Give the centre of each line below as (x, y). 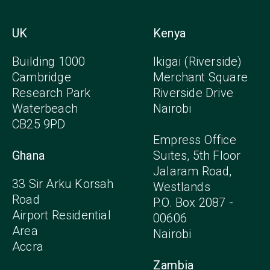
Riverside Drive (193, 93)
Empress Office (195, 140)
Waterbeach (45, 108)
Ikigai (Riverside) (198, 61)
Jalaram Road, (193, 171)
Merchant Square (200, 77)
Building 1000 (49, 61)
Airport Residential (61, 215)
